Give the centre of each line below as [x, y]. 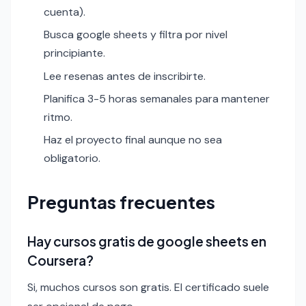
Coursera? [60, 261]
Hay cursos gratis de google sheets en [147, 241]
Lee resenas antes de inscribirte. [125, 76]
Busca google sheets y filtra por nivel [136, 35]
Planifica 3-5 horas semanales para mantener [157, 98]
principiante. [74, 53]
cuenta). [65, 12]
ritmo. [58, 117]
